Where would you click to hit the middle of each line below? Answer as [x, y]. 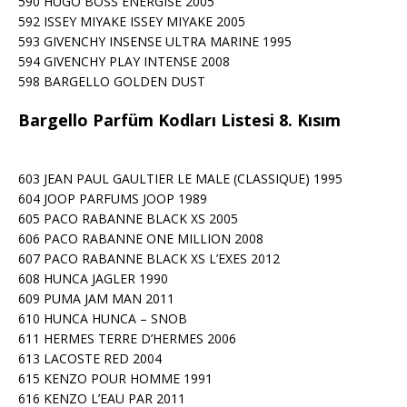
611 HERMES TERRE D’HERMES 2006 [127, 338]
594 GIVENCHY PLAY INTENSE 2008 [124, 61]
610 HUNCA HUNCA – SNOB [103, 318]
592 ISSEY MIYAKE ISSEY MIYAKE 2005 [132, 21]
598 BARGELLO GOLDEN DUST [112, 81]
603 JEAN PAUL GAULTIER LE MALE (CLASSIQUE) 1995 [180, 179]
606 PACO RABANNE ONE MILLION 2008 [141, 238]
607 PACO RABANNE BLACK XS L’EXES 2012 [149, 258]
